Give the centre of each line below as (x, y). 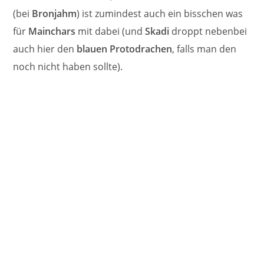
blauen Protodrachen (125, 49)
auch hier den (45, 49)
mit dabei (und (110, 31)
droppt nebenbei (208, 31)
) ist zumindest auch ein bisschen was (160, 13)
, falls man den (204, 49)
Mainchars (52, 31)
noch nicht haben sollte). (68, 66)
